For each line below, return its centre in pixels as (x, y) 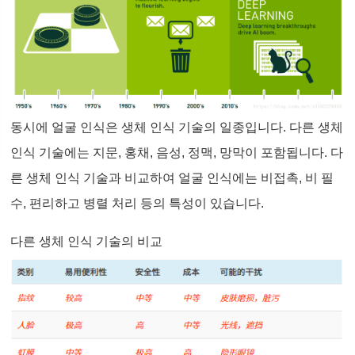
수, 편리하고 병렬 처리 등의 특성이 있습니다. (137, 204)
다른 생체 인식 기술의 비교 (87, 242)
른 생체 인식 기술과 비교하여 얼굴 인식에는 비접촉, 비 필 (172, 178)
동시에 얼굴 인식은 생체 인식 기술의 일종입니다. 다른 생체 (177, 128)
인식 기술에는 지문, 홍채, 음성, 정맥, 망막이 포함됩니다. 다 (177, 153)
